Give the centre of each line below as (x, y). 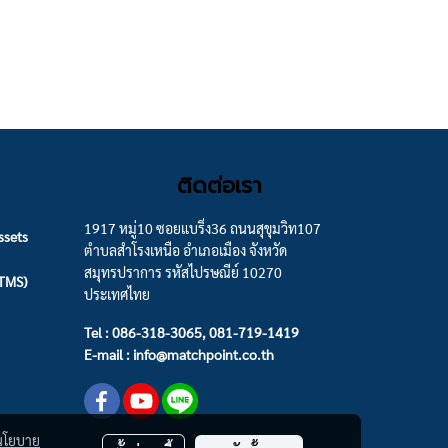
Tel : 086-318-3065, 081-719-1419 (191, 331)
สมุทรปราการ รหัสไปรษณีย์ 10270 (182, 271)
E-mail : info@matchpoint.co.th (178, 353)
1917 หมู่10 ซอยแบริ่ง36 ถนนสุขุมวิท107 (202, 227)
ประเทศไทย (116, 293)
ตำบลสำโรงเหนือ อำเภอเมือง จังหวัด (185, 249)
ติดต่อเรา (220, 185)
